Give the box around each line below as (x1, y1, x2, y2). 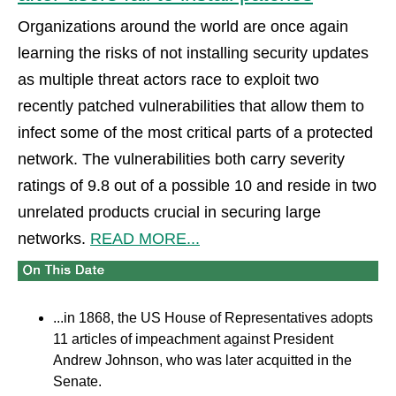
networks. (18, 230, 90, 248)
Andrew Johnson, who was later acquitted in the (53, 353, 352, 369)
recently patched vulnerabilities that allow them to (18, 97, 364, 116)
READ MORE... (90, 230, 200, 248)
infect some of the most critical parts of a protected (18, 124, 373, 142)
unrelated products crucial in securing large (18, 203, 321, 222)
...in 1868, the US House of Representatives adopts (53, 310, 373, 326)
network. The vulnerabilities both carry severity (18, 150, 345, 169)
